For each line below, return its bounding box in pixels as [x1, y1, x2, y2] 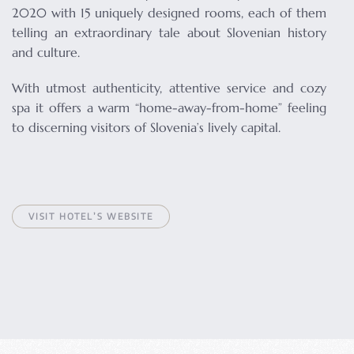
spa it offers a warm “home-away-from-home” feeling [12, 100, 326, 115]
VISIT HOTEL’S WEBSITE [28, 211, 153, 221]
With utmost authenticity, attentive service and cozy [12, 80, 326, 96]
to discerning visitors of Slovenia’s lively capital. [12, 119, 281, 135]
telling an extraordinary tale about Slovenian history [12, 24, 326, 40]
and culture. [12, 44, 80, 60]
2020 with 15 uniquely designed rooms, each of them [12, 5, 326, 21]
